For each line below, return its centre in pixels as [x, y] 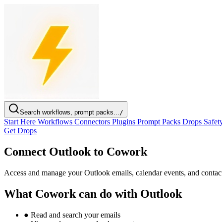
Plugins [125, 122]
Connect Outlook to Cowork [76, 151]
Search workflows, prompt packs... [70, 112]
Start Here [21, 122]
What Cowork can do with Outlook [93, 194]
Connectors [93, 122]
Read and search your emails [75, 215]
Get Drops [20, 131]
